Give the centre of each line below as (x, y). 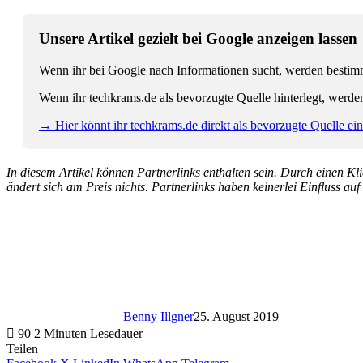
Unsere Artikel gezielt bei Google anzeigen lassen (198, 38)
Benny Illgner (158, 316)
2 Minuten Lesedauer (88, 333)
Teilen (22, 348)
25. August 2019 (236, 316)
